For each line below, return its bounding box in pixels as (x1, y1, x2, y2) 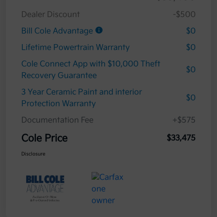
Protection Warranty (21, 99, 96, 109)
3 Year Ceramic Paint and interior (21, 88, 142, 97)
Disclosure (21, 151, 46, 157)
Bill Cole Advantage (21, 27, 95, 36)
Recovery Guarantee (21, 71, 97, 81)
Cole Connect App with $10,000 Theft (21, 60, 160, 69)
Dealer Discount (21, 10, 80, 20)
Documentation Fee (21, 116, 93, 125)
